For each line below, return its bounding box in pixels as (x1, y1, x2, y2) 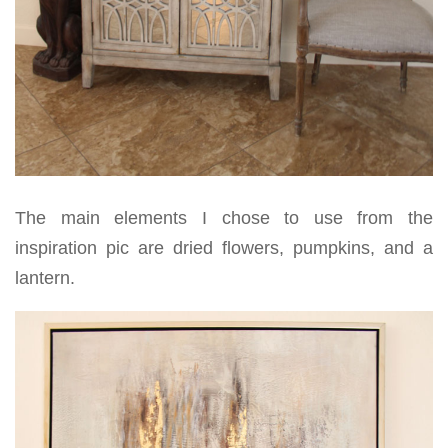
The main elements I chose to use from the (15, 208, 433, 229)
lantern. (15, 268, 75, 289)
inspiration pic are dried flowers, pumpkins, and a (15, 238, 433, 259)
